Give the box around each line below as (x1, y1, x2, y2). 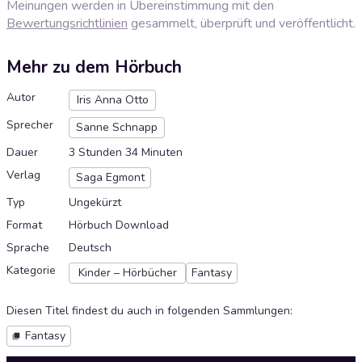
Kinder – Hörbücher (78, 265, 177, 281)
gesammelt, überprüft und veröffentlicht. (128, 14, 356, 32)
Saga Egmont (75, 170, 145, 186)
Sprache (6, 240, 49, 256)
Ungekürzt (69, 195, 121, 211)
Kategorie (6, 263, 56, 279)
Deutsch (69, 240, 112, 256)
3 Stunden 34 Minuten (69, 145, 183, 161)
